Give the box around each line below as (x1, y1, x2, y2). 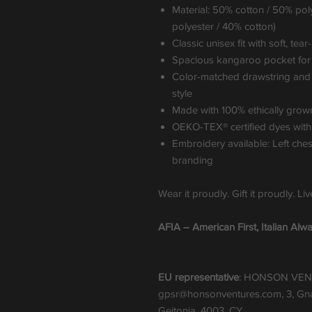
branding (172, 154, 213, 166)
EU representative (158, 271, 239, 283)
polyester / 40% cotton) (172, 20, 276, 33)
